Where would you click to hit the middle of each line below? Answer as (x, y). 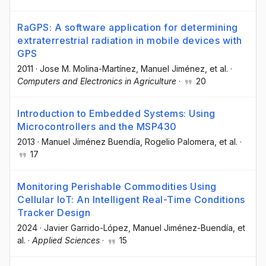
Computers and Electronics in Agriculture (97, 81)
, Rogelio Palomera (177, 142)
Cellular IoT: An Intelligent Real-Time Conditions (131, 200)
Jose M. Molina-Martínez (88, 69)
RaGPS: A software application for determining (128, 28)
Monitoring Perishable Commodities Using (117, 187)
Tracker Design (54, 213)
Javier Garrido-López (86, 228)
